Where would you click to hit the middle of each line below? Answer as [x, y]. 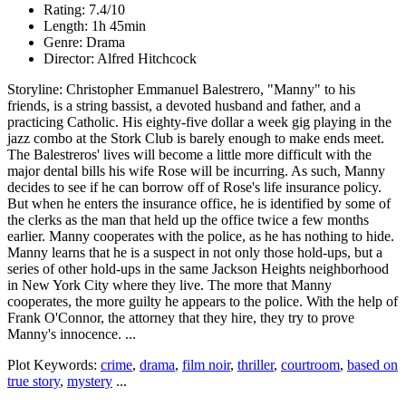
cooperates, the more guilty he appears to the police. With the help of [203, 302]
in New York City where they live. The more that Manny [169, 285]
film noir [206, 365]
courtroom [310, 365]
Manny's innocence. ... [72, 334]
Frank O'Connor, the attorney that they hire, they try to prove [181, 318]
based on [372, 365]
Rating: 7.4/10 [84, 10]
